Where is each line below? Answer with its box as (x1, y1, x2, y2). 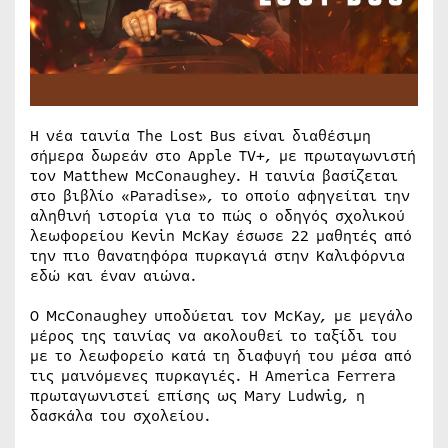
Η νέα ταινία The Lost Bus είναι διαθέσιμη (30, 124, 371, 147)
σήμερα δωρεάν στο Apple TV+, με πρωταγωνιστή (30, 144, 416, 167)
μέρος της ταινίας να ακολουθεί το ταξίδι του (30, 324, 397, 347)
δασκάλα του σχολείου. (30, 404, 211, 427)
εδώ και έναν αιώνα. (30, 264, 197, 287)
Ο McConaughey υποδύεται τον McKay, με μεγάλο (30, 304, 413, 327)
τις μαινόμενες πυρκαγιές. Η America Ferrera (30, 364, 396, 387)
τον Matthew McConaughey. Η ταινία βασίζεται (30, 164, 398, 187)
